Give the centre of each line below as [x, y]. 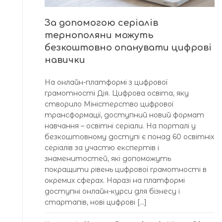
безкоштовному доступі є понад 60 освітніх [129, 137]
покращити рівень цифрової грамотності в [126, 169]
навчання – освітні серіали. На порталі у [120, 126]
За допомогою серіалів [101, 23]
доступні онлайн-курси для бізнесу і [112, 191]
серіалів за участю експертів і [102, 147]
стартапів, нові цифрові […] [96, 202]
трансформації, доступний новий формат [124, 115]
